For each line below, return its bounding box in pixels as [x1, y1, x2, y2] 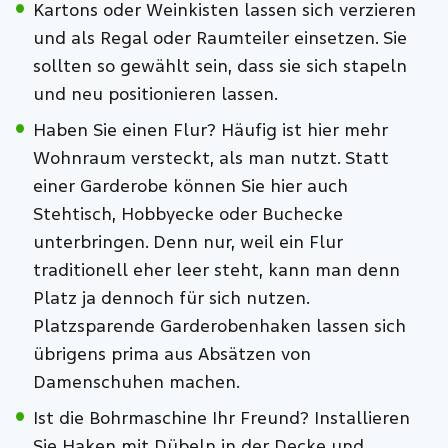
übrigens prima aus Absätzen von [32, 343, 311, 365]
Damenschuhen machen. [32, 371, 240, 393]
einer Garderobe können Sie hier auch [32, 175, 348, 197]
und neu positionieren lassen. [32, 83, 278, 105]
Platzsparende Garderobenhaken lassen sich [32, 315, 406, 337]
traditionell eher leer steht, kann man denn [32, 259, 400, 281]
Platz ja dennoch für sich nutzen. [32, 287, 309, 309]
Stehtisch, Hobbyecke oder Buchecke [32, 203, 343, 225]
